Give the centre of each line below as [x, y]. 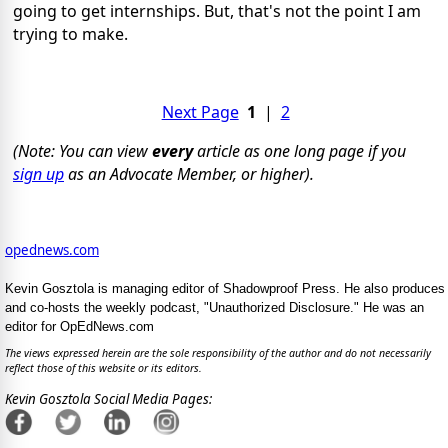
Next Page [200, 111]
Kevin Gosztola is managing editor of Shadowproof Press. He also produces [225, 288]
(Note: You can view [82, 150]
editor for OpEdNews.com [79, 326]
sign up [38, 173]
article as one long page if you [299, 150]
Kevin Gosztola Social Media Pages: [108, 398]
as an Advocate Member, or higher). [189, 173]
